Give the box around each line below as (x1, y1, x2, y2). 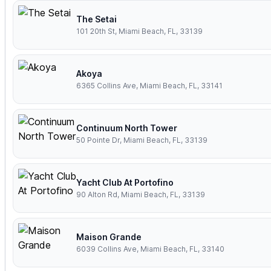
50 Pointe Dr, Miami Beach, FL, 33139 (76, 135, 207, 145)
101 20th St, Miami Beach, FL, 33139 (76, 27, 203, 36)
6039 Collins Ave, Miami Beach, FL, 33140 (76, 244, 224, 254)
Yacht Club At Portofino (76, 177, 174, 188)
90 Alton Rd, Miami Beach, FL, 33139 (76, 190, 205, 200)
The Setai (76, 14, 117, 25)
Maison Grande (76, 232, 142, 243)
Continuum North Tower (76, 123, 177, 134)
